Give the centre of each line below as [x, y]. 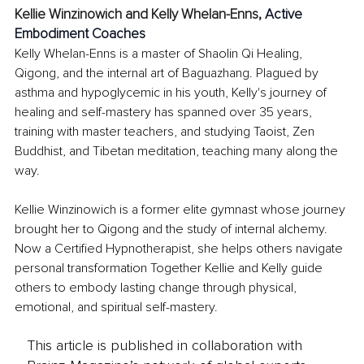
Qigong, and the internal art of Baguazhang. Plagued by [168, 74]
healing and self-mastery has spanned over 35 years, [165, 113]
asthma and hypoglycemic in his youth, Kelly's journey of [172, 93]
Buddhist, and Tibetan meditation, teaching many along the [178, 152]
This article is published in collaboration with [164, 345]
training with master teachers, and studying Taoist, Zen [166, 132]
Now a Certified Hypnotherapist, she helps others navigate [180, 249]
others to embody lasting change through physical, [157, 288]
